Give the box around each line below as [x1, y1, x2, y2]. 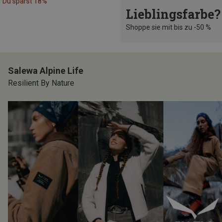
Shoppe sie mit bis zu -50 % [126, 23, 211, 32]
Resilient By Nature [8, 78, 74, 88]
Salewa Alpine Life [8, 65, 83, 76]
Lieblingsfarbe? [126, 6, 221, 23]
